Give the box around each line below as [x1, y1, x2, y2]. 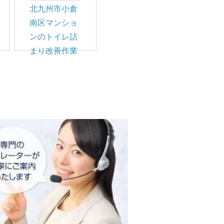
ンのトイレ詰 [29, 32, 78, 41]
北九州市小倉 [29, 4, 78, 13]
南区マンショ [29, 18, 78, 27]
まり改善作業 [29, 46, 78, 55]
